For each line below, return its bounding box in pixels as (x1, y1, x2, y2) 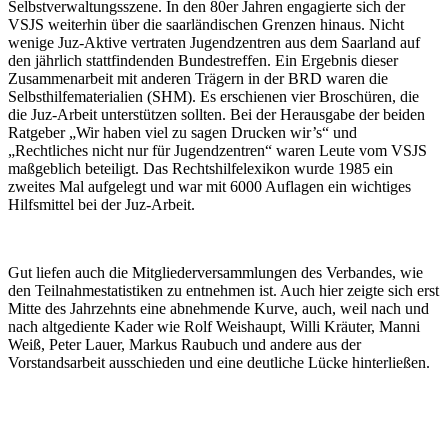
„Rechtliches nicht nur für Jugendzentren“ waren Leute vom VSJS (8, 141, 427, 159)
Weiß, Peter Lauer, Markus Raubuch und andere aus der (8, 335, 361, 353)
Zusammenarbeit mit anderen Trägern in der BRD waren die (8, 69, 388, 87)
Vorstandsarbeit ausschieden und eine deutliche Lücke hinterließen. (8, 353, 430, 371)
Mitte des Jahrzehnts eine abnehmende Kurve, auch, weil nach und (8, 299, 429, 317)
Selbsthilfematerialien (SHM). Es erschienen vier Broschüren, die (8, 87, 419, 105)
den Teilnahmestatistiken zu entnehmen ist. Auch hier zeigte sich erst (8, 281, 439, 299)
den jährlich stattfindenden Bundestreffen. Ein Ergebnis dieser (8, 51, 398, 69)
